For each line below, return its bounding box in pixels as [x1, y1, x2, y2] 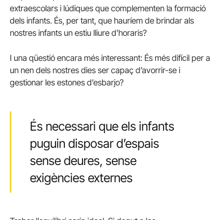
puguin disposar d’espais [29, 136, 159, 151]
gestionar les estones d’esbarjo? [10, 78, 124, 88]
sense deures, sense [29, 153, 137, 168]
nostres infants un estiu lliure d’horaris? [10, 28, 147, 38]
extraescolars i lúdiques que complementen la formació [10, 3, 206, 14]
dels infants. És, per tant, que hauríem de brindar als [10, 16, 194, 26]
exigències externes [29, 170, 133, 185]
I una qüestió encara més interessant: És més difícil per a [10, 53, 210, 63]
